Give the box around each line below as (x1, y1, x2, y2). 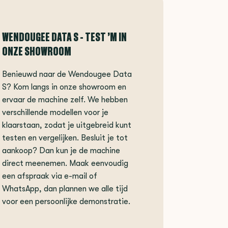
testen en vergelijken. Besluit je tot (2, 133, 128, 142)
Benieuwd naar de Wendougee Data (2, 70, 132, 79)
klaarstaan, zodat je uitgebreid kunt (2, 121, 131, 130)
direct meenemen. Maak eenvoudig (2, 159, 128, 168)
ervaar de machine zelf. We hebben (2, 95, 128, 104)
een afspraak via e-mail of (2, 172, 97, 181)
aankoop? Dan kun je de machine (2, 146, 120, 155)
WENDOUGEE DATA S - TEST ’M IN (2, 28, 127, 45)
